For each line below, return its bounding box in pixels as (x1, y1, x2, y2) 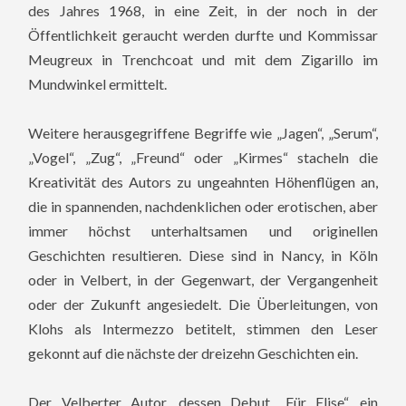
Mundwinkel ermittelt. (28, 74, 168, 92)
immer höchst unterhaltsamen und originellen (28, 222, 378, 240)
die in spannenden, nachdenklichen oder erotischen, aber (28, 198, 378, 216)
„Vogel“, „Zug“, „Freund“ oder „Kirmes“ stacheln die (28, 149, 378, 167)
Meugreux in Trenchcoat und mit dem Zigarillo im (28, 50, 378, 68)
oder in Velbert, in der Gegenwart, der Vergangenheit (28, 271, 378, 289)
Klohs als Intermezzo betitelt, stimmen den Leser (28, 320, 378, 338)
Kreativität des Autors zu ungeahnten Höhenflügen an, (28, 173, 378, 191)
